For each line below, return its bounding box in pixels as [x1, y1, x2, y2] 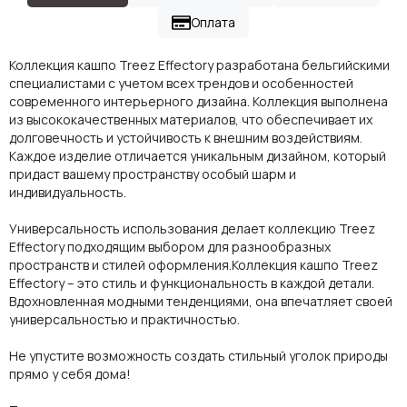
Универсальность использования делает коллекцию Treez [9, 219, 375, 237]
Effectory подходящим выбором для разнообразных [9, 237, 331, 255]
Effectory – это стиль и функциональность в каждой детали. [9, 273, 374, 292]
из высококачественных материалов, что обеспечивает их [9, 110, 372, 128]
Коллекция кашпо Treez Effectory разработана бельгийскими [9, 55, 390, 74]
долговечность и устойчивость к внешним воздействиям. [9, 128, 362, 146]
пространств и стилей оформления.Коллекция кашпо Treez [9, 255, 378, 273]
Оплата [190, 13, 235, 31]
